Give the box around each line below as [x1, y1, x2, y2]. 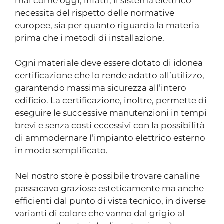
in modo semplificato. [15, 145, 108, 155]
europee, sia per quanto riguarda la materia [15, 20, 199, 30]
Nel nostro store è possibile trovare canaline [15, 170, 200, 181]
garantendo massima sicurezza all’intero [15, 83, 186, 93]
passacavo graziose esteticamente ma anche [15, 183, 204, 193]
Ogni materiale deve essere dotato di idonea [15, 58, 203, 68]
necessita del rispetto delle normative [15, 7, 174, 18]
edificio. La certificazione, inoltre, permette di [15, 95, 207, 105]
